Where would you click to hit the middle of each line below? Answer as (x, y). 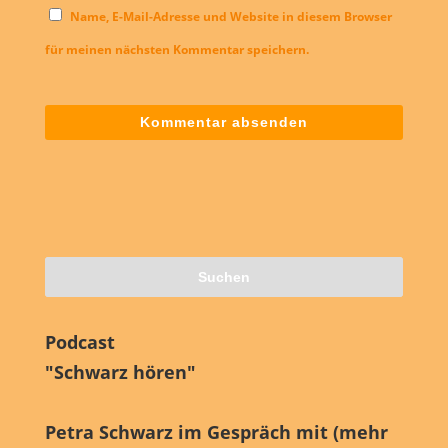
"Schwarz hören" (120, 372)
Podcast (79, 342)
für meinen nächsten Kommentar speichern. (176, 49)
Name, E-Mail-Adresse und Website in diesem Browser (230, 16)
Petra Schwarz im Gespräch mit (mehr (216, 432)
